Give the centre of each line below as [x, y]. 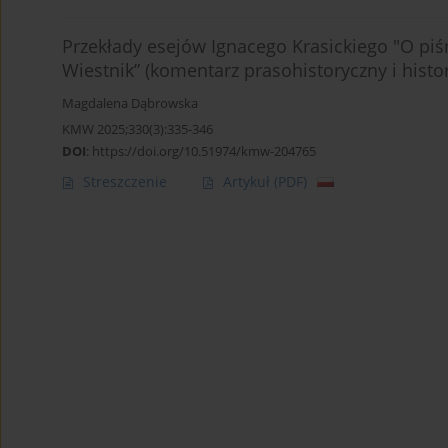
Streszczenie [125, 182]
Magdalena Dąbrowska [130, 104]
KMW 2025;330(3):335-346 [137, 129]
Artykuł [248, 182]
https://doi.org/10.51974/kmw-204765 [204, 151]
